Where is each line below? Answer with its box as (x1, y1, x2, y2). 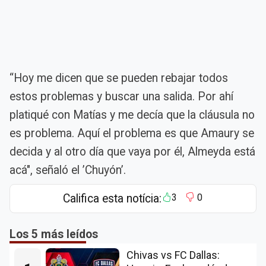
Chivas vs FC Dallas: (126, 249, 220, 262)
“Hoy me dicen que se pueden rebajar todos (9, 71, 228, 85)
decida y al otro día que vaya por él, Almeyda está (9, 144, 255, 159)
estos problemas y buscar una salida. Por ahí (9, 89, 233, 103)
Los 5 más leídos (9, 227, 98, 241)
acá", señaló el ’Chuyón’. (9, 163, 126, 177)
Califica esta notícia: (63, 191, 161, 205)
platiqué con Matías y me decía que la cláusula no (9, 107, 255, 122)
